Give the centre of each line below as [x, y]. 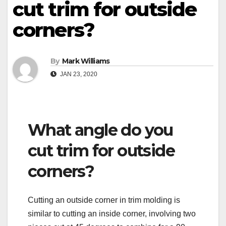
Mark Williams [86, 61]
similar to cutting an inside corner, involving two [112, 213]
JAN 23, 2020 [78, 74]
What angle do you [100, 130]
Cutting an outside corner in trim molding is [104, 200]
